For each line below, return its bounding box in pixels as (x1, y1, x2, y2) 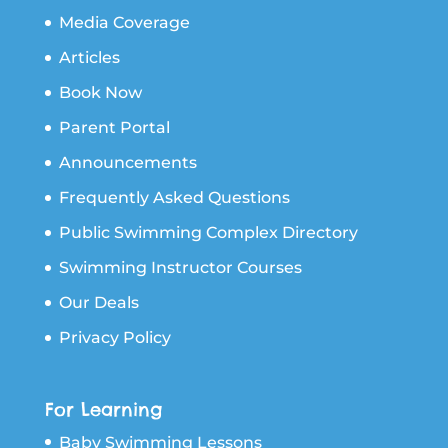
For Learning (44, 397, 162, 421)
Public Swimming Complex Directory (58, 223, 358, 243)
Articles (58, 48, 120, 68)
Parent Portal (58, 118, 170, 138)
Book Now (58, 83, 142, 103)
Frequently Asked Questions (58, 188, 290, 208)
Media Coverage (58, 13, 190, 33)
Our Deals (58, 293, 139, 313)
